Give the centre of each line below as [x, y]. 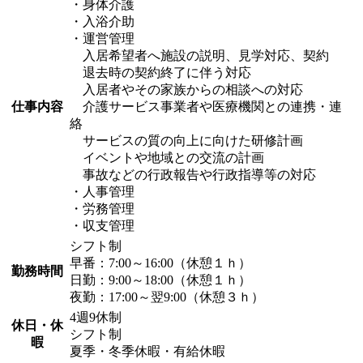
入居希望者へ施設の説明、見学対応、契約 [199, 56]
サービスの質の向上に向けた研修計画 [186, 141]
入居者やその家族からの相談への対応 [186, 90]
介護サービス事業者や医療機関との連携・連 [206, 107]
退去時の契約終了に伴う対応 [160, 73]
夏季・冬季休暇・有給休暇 [147, 352]
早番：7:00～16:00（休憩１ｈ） [160, 263]
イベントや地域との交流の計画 [167, 158]
